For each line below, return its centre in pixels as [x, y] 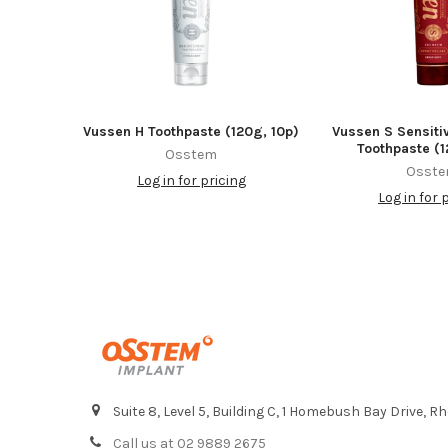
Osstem [191, 155]
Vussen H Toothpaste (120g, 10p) [191, 132]
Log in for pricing [191, 181]
